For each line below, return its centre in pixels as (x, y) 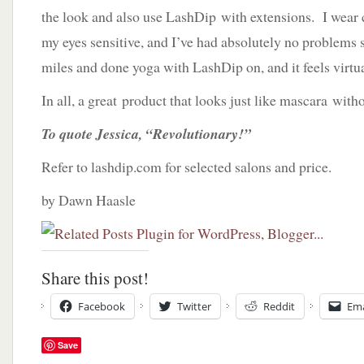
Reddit (279, 306)
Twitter (194, 306)
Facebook (102, 306)
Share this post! (95, 278)
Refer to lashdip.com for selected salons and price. (186, 167)
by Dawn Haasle (89, 200)
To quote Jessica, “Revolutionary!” (146, 134)
